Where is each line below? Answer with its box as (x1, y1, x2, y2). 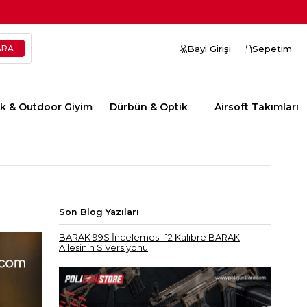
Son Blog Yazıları (59, 207, 139, 218)
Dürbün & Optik (110, 100, 188, 113)
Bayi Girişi (187, 43, 231, 54)
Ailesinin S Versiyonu (59, 243, 148, 254)
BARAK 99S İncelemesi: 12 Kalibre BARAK (59, 232, 240, 243)
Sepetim (252, 43, 292, 54)
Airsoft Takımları (214, 100, 299, 113)
